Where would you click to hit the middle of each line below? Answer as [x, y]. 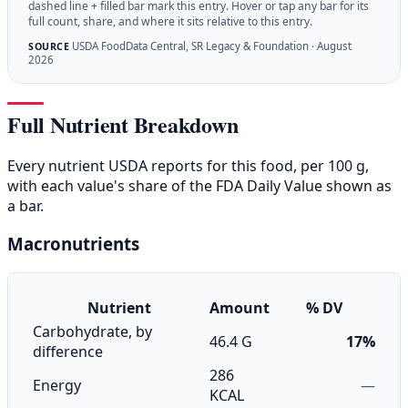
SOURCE [49, 47]
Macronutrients [73, 244]
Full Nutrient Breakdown [123, 124]
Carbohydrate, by [92, 332]
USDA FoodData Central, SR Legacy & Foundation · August [210, 46]
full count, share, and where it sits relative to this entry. [171, 21]
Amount [240, 308]
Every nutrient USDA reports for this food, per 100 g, [188, 165]
